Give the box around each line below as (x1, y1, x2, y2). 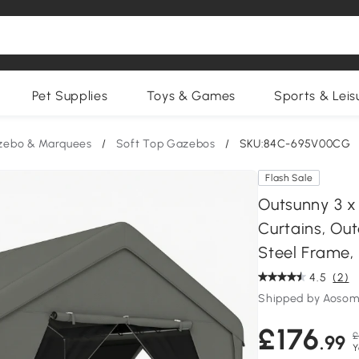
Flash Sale (265, 172, 313, 184)
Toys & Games (146, 88, 236, 103)
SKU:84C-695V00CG (239, 137, 351, 151)
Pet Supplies (32, 88, 108, 103)
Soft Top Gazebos (115, 137, 216, 151)
